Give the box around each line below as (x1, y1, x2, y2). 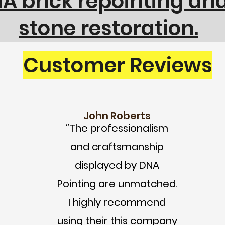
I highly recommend (68, 195, 166, 209)
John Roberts (83, 108, 151, 123)
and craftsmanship (70, 140, 164, 154)
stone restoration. (19, 14, 198, 42)
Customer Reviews (23, 51, 212, 79)
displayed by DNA (75, 158, 159, 172)
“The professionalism (66, 121, 168, 135)
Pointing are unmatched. (57, 177, 177, 191)
